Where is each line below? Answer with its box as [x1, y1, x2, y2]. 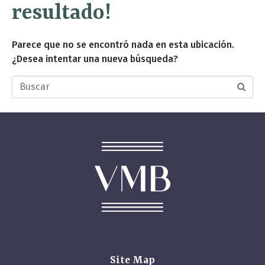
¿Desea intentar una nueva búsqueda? [12, 53, 178, 64]
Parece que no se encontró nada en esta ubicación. [12, 38, 234, 50]
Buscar [11, 87, 41, 99]
